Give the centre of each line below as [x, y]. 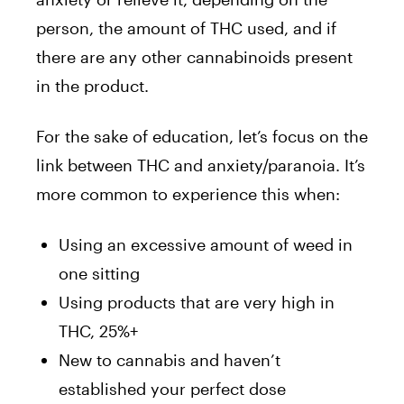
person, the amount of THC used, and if [186, 28]
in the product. [92, 85]
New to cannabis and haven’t [170, 359]
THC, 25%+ [98, 331]
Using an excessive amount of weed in [206, 244]
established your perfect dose [172, 388]
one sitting [99, 273]
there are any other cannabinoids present [194, 56]
